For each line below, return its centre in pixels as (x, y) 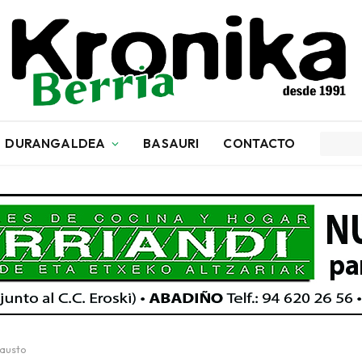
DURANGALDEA (55, 143)
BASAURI (171, 143)
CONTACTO (259, 143)
